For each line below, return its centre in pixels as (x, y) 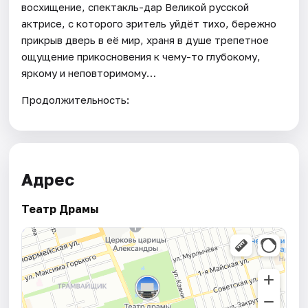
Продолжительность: (76, 99)
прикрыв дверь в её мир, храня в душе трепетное (145, 40)
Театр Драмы (60, 209)
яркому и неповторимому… (89, 73)
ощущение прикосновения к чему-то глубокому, (141, 56)
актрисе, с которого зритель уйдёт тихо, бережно (149, 23)
